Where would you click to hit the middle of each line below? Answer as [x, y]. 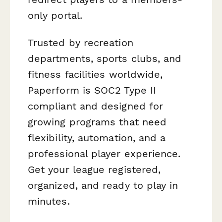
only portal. [55, 16]
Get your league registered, [94, 170]
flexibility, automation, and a [97, 138]
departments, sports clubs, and [105, 59]
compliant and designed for [96, 106]
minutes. [49, 201]
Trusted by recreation [81, 43]
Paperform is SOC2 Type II [92, 90]
